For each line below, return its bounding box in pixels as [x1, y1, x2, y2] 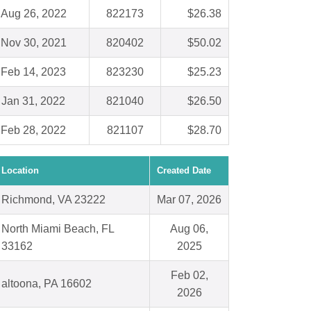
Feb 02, [170, 269, 208, 282]
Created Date [157, 165, 211, 176]
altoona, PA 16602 [1, 278, 92, 290]
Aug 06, [170, 223, 208, 235]
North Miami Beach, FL [1, 223, 115, 235]
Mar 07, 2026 [157, 194, 221, 206]
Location [1, 165, 39, 176]
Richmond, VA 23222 [1, 194, 106, 206]
